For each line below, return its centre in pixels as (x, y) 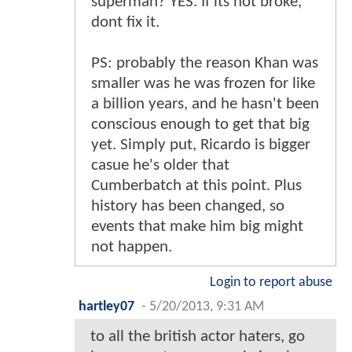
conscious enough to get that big (200, 124)
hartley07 (106, 306)
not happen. (132, 247)
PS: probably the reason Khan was (205, 63)
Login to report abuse (271, 282)
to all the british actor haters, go (198, 336)
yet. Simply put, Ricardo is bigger (201, 145)
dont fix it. (125, 22)
